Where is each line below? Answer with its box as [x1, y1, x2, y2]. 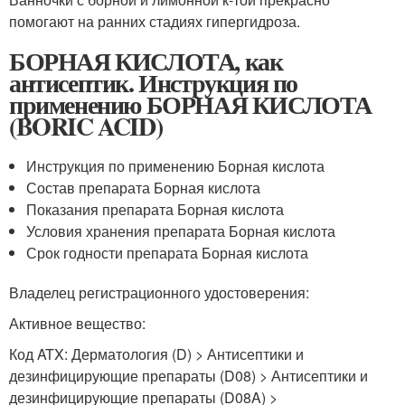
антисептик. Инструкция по [9, 64, 298, 101]
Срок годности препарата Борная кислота [26, 242, 309, 263]
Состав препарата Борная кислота [26, 177, 261, 198]
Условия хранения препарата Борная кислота [26, 221, 336, 241]
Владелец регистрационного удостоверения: [9, 282, 309, 303]
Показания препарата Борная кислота [26, 199, 285, 220]
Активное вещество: [9, 313, 146, 334]
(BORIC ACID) [9, 108, 163, 145]
